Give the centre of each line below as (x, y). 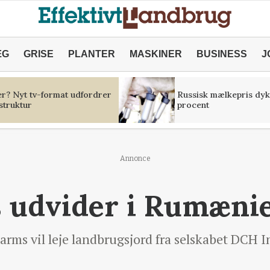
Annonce (135, 159)
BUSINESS (221, 54)
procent (193, 105)
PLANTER (91, 54)
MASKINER (155, 54)
